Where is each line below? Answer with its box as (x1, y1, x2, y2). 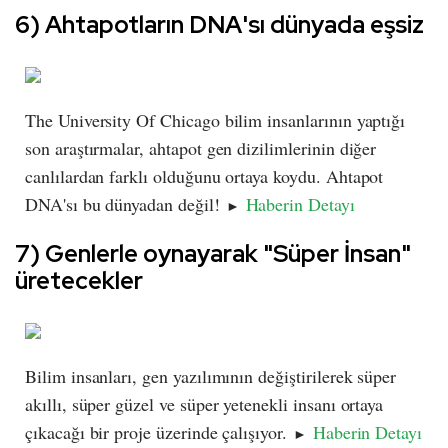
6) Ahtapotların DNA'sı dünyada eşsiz (15, 9, 424, 41)
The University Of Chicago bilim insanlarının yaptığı (25, 108, 406, 133)
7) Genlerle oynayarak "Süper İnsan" (15, 238, 411, 270)
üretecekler (15, 265, 143, 297)
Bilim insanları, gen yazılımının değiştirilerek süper (25, 364, 397, 389)
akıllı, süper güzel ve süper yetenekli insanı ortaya (25, 392, 384, 417)
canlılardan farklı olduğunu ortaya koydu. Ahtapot (25, 164, 384, 189)
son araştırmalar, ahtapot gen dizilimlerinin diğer (25, 136, 377, 161)
